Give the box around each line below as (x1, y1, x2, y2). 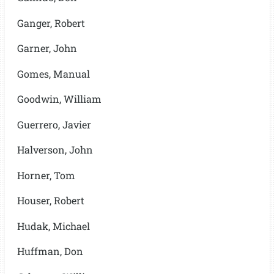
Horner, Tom (17, 168, 75, 182)
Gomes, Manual (17, 67, 90, 80)
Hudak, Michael (17, 219, 90, 232)
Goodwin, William (17, 92, 102, 106)
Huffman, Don (17, 245, 83, 258)
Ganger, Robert (17, 16, 85, 29)
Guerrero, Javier (17, 117, 91, 131)
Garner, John (17, 42, 77, 55)
